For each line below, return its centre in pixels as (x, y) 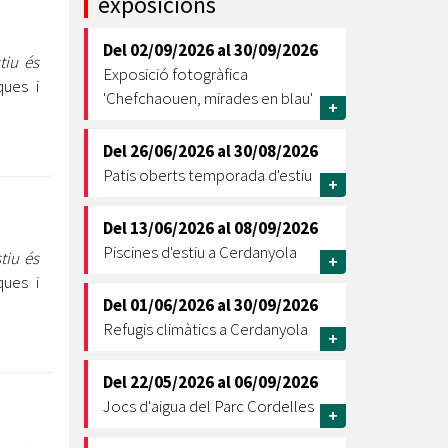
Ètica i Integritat (143, 35)
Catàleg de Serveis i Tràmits (186, 239)
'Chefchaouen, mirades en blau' (207, 98)
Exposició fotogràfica (175, 74)
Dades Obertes (137, 188)
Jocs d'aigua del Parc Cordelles (208, 406)
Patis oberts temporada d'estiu (207, 175)
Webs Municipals (94, 238)
